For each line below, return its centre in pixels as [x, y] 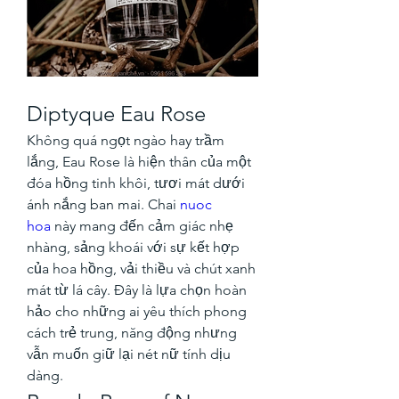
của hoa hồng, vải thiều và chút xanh [141, 268]
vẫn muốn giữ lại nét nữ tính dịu [129, 354]
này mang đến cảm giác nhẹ [142, 225]
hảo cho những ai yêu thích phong [137, 311]
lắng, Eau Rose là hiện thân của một [139, 161]
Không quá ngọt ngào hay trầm [126, 140]
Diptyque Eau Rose [116, 113]
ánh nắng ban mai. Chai [103, 204]
